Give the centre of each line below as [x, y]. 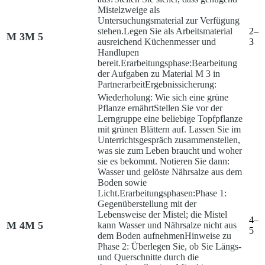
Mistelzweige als [129, 10]
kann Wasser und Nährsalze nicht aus [167, 225]
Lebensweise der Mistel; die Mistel [162, 215]
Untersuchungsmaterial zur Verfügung [169, 21]
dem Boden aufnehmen [141, 236]
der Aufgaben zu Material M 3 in [159, 74]
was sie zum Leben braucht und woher [170, 151]
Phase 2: [113, 247]
